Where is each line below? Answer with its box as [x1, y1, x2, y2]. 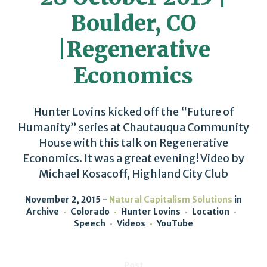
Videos [117, 218, 145, 229]
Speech [74, 218, 105, 229]
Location [192, 206, 229, 217]
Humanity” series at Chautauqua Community [18, 120, 249, 134]
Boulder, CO [71, 10, 196, 37]
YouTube [157, 218, 193, 229]
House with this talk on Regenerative [39, 136, 228, 150]
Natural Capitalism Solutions [109, 194, 232, 205]
